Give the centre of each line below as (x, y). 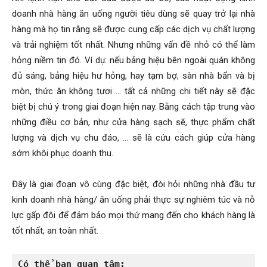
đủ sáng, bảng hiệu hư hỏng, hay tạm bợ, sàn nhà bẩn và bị (133, 76)
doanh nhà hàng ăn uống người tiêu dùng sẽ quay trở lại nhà (133, 14)
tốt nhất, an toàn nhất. (55, 231)
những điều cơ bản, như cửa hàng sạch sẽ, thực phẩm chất (133, 122)
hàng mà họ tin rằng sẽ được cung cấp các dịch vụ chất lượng (133, 30)
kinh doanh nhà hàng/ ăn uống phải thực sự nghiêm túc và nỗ (133, 200)
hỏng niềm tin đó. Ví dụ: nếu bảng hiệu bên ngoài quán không (133, 60)
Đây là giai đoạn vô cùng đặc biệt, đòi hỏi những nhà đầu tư (133, 184)
